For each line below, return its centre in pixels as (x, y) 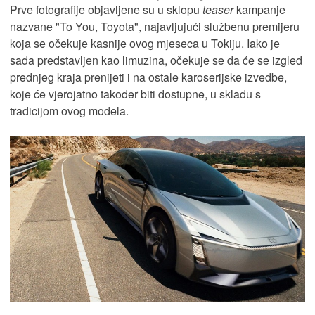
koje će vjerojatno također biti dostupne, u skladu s (135, 94)
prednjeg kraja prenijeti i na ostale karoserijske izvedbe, (148, 77)
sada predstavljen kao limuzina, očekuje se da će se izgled (156, 60)
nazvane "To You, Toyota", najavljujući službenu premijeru (155, 26)
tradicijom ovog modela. (69, 110)
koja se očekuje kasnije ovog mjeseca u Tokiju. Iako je (145, 43)
